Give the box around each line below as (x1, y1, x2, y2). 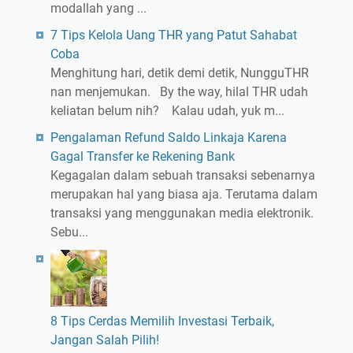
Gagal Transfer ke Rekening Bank (50, 149, 235, 165)
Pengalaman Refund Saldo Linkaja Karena (50, 130, 287, 146)
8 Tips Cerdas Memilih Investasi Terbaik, (50, 314, 274, 329)
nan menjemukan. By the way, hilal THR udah (50, 84, 308, 100)
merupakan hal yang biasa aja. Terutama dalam (50, 187, 318, 203)
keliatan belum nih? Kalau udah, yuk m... (50, 103, 284, 119)
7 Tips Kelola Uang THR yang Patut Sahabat (50, 28, 297, 43)
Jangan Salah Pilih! (50, 333, 159, 348)
